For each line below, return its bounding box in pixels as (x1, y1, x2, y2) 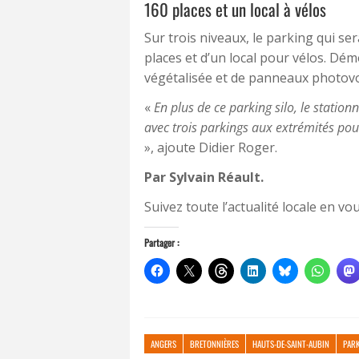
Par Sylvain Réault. (144, 167, 264, 186)
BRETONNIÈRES (190, 337, 239, 350)
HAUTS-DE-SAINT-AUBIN (252, 337, 329, 350)
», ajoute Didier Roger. (144, 138, 277, 156)
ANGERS (151, 337, 176, 350)
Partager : (144, 235, 179, 249)
